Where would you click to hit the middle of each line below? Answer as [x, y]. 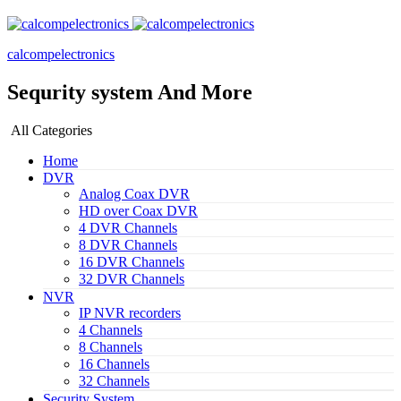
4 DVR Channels [128, 227]
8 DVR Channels [128, 244]
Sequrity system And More [130, 92]
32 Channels [114, 380]
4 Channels [111, 329]
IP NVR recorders [130, 312]
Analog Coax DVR [134, 193]
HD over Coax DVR [138, 210]
